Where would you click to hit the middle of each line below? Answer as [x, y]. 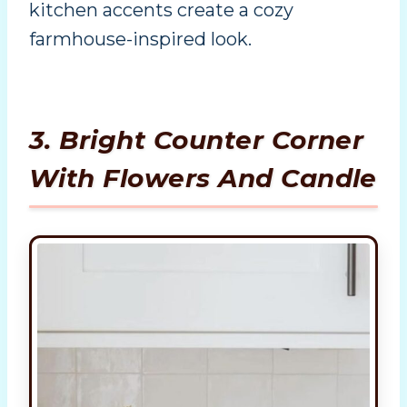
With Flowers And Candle [203, 178]
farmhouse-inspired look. [140, 39]
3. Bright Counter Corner [197, 139]
